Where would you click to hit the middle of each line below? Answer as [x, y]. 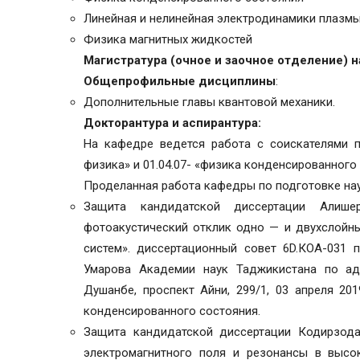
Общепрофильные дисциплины [180, 82]
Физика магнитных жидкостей [168, 40]
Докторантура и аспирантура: [172, 123]
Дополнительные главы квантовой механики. [209, 102]
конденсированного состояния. [172, 311]
